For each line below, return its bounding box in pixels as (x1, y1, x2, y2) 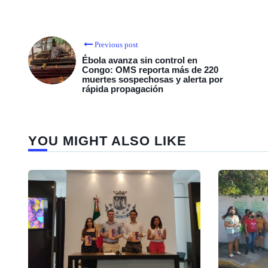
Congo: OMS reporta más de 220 (82, 65, 218, 75)
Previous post (95, 40, 138, 49)
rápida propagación (82, 84, 163, 94)
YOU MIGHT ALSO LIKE (28, 133, 187, 148)
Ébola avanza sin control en (82, 55, 197, 65)
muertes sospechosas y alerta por (82, 74, 223, 84)
